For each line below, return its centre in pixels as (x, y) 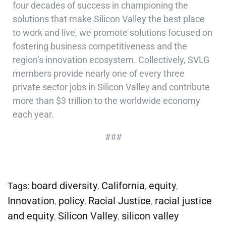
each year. (33, 115)
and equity (31, 216)
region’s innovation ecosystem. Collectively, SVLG (111, 60)
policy (71, 201)
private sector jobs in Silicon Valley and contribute (111, 87)
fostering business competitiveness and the (100, 46)
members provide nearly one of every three (99, 74)
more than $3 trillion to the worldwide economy (106, 101)
